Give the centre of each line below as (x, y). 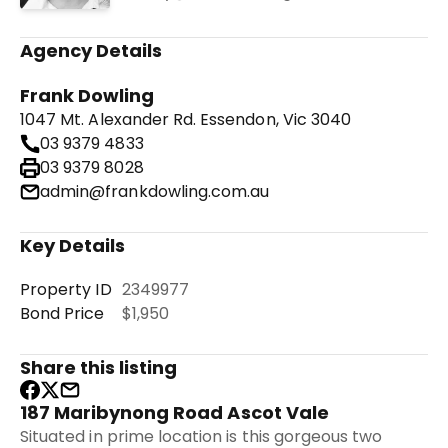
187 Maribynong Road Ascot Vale (174, 412)
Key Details (73, 245)
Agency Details (91, 50)
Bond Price (62, 313)
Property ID (66, 289)
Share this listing (99, 367)
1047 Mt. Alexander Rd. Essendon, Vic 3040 (186, 119)
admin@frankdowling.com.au (155, 191)
